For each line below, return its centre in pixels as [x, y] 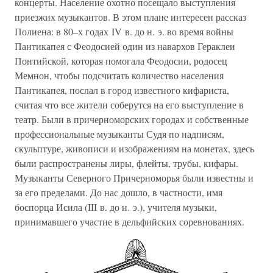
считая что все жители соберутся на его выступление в [129, 104]
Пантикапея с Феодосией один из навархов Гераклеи [125, 46]
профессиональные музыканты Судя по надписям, [119, 133]
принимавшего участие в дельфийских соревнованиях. [129, 221]
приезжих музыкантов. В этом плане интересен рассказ [130, 16]
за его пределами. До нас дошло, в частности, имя [119, 192]
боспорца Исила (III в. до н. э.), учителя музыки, [116, 207]
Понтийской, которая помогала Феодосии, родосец [121, 60]
